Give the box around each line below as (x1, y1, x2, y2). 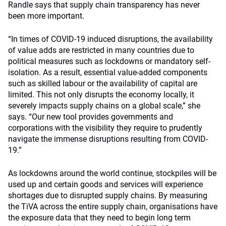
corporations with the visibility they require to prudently (8, 123, 202, 133)
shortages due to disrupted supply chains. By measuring (8, 191, 207, 200)
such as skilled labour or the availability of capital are (8, 79, 197, 88)
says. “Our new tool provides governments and (8, 112, 173, 122)
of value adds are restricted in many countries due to (8, 45, 194, 55)
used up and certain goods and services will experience (8, 180, 203, 189)
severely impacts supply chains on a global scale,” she (8, 101, 200, 110)
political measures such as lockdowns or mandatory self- (8, 56, 210, 66)
